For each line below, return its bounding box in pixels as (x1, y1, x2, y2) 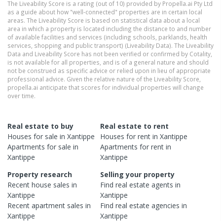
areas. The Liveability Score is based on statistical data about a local (7, 16, 200, 25)
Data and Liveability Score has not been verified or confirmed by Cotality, (7, 50, 212, 58)
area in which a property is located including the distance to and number (7, 25, 211, 33)
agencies (151, 201, 180, 211)
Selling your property (100, 170, 175, 180)
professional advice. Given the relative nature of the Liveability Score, (7, 75, 201, 83)
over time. (7, 92, 36, 100)
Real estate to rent (100, 121, 169, 131)
